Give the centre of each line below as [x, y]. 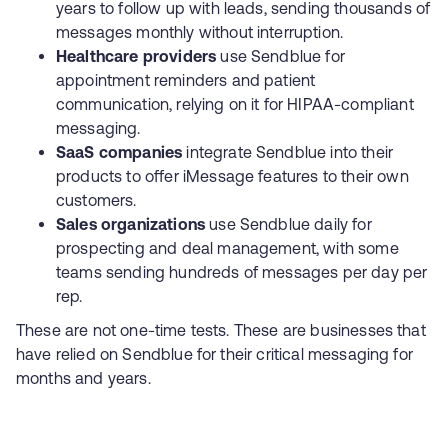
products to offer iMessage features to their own [232, 176]
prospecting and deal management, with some [227, 248]
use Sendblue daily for [288, 224]
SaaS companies [119, 152]
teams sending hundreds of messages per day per [242, 272]
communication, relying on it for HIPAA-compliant [235, 104]
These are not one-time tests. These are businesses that [221, 330]
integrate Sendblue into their [288, 152]
